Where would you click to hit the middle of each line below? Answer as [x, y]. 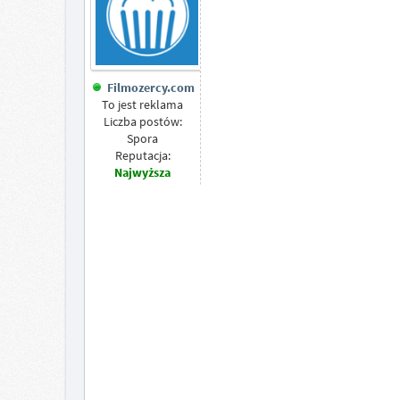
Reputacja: [142, 156]
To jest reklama [143, 105]
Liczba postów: [142, 122]
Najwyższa [143, 173]
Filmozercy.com [151, 88]
